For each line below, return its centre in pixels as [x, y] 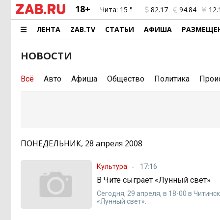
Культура [112, 166]
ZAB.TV [83, 29]
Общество [126, 79]
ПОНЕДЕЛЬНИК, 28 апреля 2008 [82, 143]
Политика [172, 79]
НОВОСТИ [46, 56]
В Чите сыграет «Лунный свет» [154, 180]
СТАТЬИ [120, 29]
